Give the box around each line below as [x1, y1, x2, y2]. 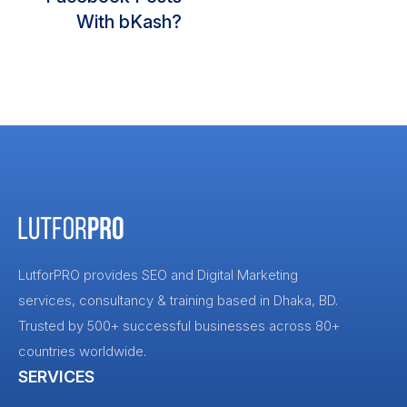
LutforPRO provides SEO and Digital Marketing [18, 266, 298, 284]
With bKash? [76, 11, 182, 34]
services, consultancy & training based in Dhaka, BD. [18, 292, 342, 310]
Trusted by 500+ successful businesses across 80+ [18, 317, 340, 335]
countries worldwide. [18, 342, 146, 361]
